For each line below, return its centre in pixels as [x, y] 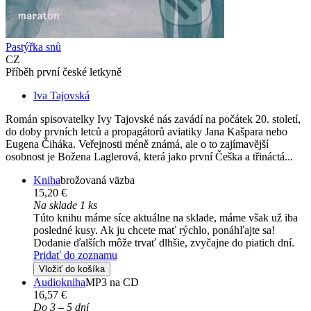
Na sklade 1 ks [65, 205]
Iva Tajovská [61, 96]
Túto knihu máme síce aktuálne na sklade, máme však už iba [166, 218]
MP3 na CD [112, 283]
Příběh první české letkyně [64, 72]
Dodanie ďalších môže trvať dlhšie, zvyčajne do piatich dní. [164, 243]
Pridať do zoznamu [75, 255]
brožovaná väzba [98, 180]
